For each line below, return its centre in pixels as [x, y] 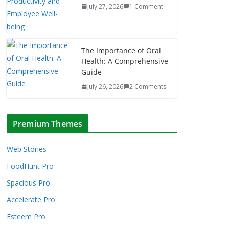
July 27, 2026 [105, 6]
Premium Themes [48, 124]
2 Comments [148, 87]
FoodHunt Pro [30, 166]
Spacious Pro [28, 183]
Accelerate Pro [31, 200]
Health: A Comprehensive [125, 61]
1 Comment [146, 6]
